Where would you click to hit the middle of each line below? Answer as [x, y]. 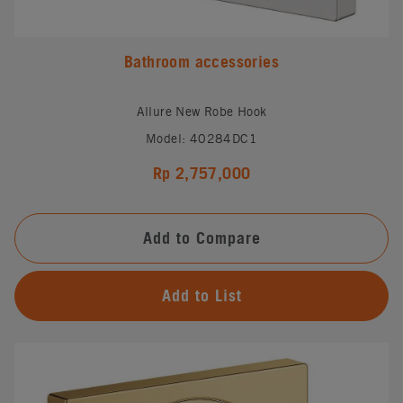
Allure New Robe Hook [201, 111]
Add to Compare [201, 237]
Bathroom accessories [201, 61]
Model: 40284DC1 [201, 138]
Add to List [201, 295]
